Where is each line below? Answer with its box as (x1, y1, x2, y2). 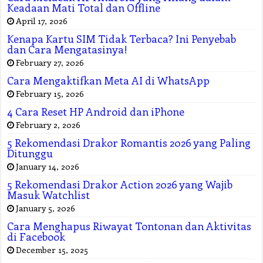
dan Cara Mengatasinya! (7, 42, 128, 57)
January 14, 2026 (16, 160, 80, 173)
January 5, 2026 (16, 202, 76, 214)
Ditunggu (7, 146, 53, 161)
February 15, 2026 (16, 87, 85, 100)
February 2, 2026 (16, 119, 81, 131)
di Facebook (7, 230, 66, 244)
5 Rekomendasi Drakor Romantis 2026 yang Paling (7, 136, 251, 150)
